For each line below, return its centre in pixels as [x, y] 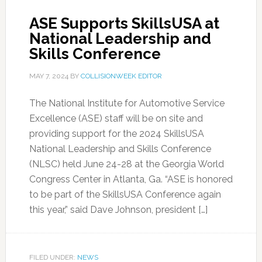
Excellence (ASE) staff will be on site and [116, 118]
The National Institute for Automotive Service [127, 103]
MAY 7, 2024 [49, 76]
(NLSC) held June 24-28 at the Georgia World [126, 164]
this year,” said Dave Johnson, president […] [118, 210]
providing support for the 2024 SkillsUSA [116, 134]
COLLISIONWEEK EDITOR [121, 76]
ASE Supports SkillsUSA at [124, 23]
